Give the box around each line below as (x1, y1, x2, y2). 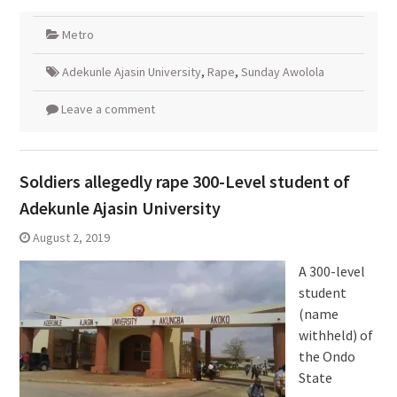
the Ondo (298, 347, 355, 366)
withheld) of (298, 326, 373, 345)
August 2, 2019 (32, 230, 110, 246)
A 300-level (298, 262, 365, 281)
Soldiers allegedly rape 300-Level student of (19, 170, 350, 193)
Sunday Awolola (240, 64, 324, 81)
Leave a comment (60, 101, 155, 118)
